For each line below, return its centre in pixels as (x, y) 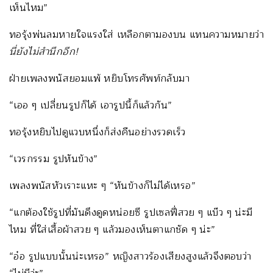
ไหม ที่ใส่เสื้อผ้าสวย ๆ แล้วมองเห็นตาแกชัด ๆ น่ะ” (112, 229)
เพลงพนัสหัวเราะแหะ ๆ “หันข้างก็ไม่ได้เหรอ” (102, 186)
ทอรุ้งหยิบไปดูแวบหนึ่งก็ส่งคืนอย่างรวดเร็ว (97, 132)
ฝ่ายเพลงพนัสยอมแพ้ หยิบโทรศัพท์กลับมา (99, 78)
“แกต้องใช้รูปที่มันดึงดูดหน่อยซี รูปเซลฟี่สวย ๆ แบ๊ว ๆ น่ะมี (131, 212)
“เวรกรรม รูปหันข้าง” (54, 159)
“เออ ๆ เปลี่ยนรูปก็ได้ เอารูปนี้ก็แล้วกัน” (91, 105)
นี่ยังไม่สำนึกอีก (42, 51)
